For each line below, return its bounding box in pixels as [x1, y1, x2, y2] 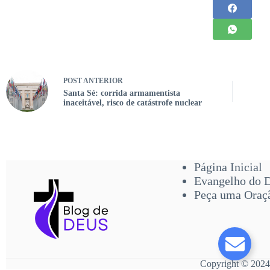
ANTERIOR [82, 76, 123, 85]
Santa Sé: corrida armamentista [63, 88, 180, 98]
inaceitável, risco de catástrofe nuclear [63, 98, 202, 107]
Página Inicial [193, 160, 262, 174]
